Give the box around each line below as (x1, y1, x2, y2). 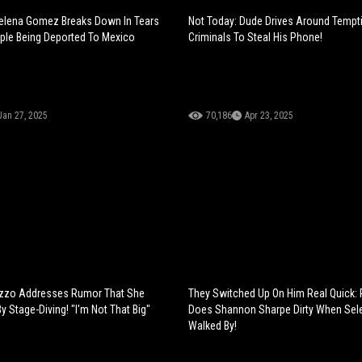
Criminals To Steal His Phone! (188, 31, 323, 44)
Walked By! (188, 319, 238, 333)
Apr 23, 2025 (245, 110, 294, 122)
